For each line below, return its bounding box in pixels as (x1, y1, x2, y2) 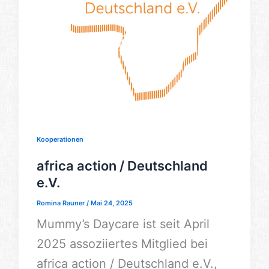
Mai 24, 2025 (90, 198, 133, 207)
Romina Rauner (36, 198, 86, 207)
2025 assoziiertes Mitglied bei (36, 236, 208, 251)
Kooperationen (36, 134, 83, 144)
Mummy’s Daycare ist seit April (36, 216, 210, 231)
